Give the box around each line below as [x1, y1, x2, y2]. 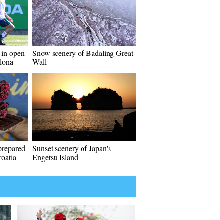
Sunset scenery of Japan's [32, 143, 111, 153]
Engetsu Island [32, 152, 78, 162]
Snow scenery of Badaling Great [32, 48, 133, 58]
